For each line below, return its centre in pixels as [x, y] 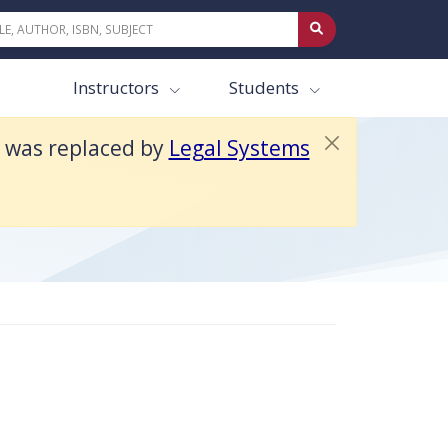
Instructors [117, 88]
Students [265, 88]
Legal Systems [239, 147]
